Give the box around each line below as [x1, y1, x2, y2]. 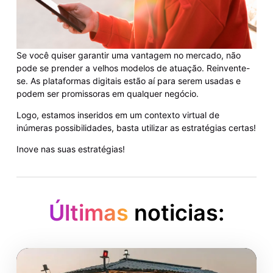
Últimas [49, 199, 129, 226]
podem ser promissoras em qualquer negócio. [16, 88, 199, 99]
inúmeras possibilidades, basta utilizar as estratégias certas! [16, 122, 256, 133]
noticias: [129, 199, 224, 226]
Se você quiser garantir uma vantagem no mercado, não [16, 49, 241, 60]
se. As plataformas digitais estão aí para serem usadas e [16, 75, 241, 86]
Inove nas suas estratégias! [16, 144, 125, 155]
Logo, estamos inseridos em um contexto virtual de [16, 109, 219, 120]
